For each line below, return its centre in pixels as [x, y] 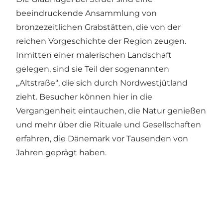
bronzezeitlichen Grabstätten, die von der [98, 27]
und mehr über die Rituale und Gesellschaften [109, 125]
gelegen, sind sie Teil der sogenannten [93, 69]
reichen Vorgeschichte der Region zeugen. [101, 41]
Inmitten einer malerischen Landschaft [94, 55]
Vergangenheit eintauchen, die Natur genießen [111, 111]
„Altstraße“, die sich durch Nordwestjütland [102, 83]
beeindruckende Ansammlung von [86, 13]
